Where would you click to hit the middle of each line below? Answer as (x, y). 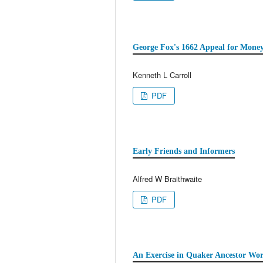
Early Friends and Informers (184, 151)
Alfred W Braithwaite (167, 178)
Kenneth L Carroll (162, 75)
